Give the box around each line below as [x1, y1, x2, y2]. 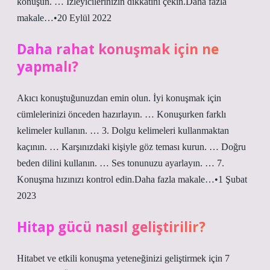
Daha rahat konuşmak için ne [17, 40, 219, 58]
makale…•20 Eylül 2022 [17, 13, 111, 23]
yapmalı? [17, 57, 78, 76]
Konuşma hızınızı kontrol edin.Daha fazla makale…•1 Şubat [17, 174, 247, 184]
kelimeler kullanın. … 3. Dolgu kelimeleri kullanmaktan [17, 125, 229, 136]
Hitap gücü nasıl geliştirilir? [17, 218, 206, 236]
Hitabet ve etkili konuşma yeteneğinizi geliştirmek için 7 [17, 253, 230, 263]
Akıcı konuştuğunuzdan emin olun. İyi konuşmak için [17, 93, 221, 103]
